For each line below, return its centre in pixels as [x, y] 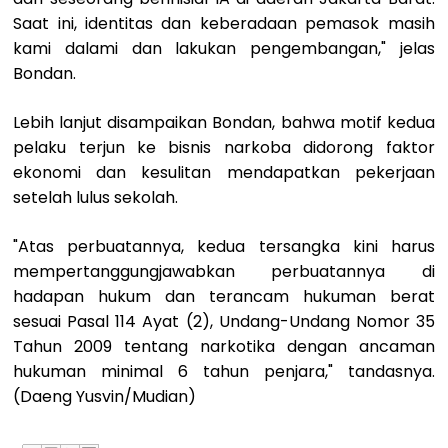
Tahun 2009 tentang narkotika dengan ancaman [224, 346]
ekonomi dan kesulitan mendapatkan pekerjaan [224, 172]
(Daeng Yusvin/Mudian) [107, 396]
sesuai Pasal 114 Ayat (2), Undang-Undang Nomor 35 [224, 321]
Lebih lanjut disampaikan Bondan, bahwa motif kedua [224, 122]
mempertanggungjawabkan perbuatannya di [224, 271]
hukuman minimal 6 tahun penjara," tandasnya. [224, 371]
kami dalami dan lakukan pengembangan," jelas [224, 48]
